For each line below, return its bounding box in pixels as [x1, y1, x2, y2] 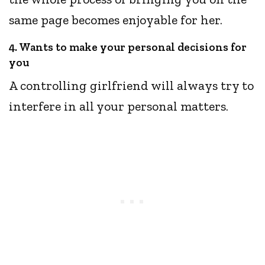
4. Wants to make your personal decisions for [9, 40, 247, 54]
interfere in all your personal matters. [9, 98, 232, 115]
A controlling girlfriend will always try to [9, 77, 254, 94]
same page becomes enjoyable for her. [9, 12, 229, 28]
